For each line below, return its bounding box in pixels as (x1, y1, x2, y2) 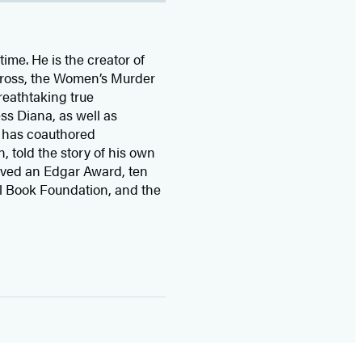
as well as (56, 104, 118, 124)
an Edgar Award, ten (25, 160, 149, 180)
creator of (87, 48, 145, 69)
